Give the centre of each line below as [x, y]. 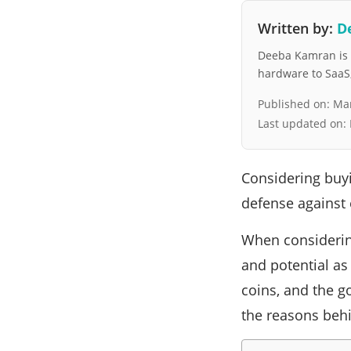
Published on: [295, 104]
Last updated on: [304, 124]
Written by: [297, 29]
